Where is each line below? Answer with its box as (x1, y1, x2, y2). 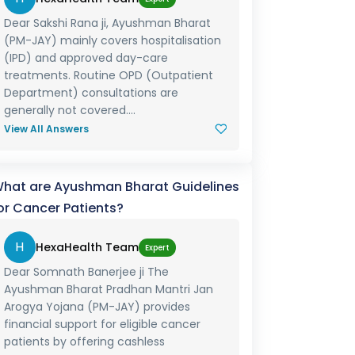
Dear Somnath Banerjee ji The (3, 264, 169, 280)
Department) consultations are (3, 85, 178, 101)
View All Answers (3, 122, 89, 136)
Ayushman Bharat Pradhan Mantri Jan (3, 281, 213, 297)
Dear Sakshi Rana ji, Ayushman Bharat (3, 15, 211, 31)
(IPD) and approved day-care (3, 50, 168, 66)
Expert (144, 241, 170, 254)
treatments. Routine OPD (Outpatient (3, 67, 213, 83)
